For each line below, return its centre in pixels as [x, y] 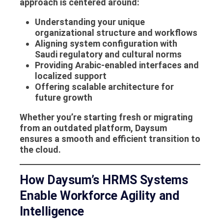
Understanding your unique [90, 22]
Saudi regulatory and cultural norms [108, 55]
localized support [70, 76]
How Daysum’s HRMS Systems [104, 180]
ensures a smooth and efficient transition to [110, 139]
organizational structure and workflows [116, 33]
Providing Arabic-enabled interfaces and [117, 65]
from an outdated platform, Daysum [93, 128]
